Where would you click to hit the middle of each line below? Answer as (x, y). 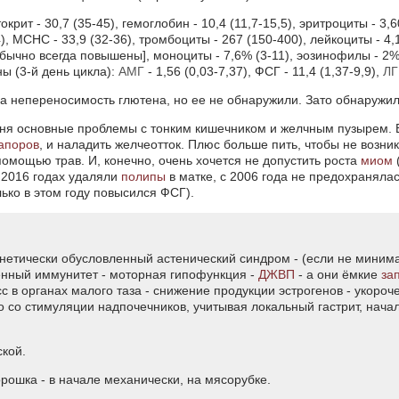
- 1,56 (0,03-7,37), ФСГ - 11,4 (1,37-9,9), (264, 71)
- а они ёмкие (338, 274)
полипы (143, 176)
